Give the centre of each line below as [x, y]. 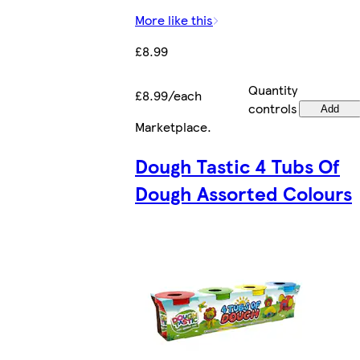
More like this [174, 19]
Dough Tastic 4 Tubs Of [237, 165]
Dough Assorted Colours [243, 192]
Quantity [273, 89]
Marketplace [171, 126]
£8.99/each [168, 95]
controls [273, 108]
